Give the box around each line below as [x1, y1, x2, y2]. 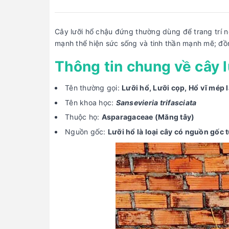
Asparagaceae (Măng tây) [101, 112, 195, 122]
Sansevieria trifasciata [116, 98, 197, 107]
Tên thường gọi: [65, 83, 122, 92]
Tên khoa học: [65, 98, 114, 107]
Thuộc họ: [65, 112, 102, 122]
